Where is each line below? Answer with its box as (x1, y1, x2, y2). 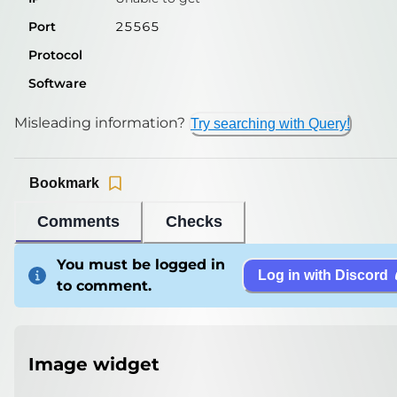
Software (28, 74, 87, 91)
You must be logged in (57, 255, 225, 273)
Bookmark (29, 175, 99, 191)
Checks (166, 213, 222, 231)
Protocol (28, 46, 82, 63)
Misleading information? (14, 113, 185, 131)
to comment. (57, 276, 152, 294)
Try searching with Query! (191, 115, 350, 131)
